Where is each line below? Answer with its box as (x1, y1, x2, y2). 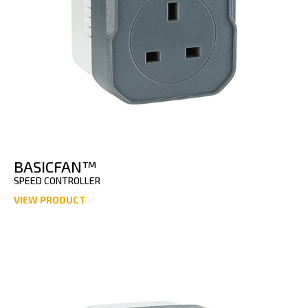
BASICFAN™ (14, 157, 96, 176)
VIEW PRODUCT (14, 194, 86, 206)
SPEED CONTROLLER (14, 175, 100, 187)
